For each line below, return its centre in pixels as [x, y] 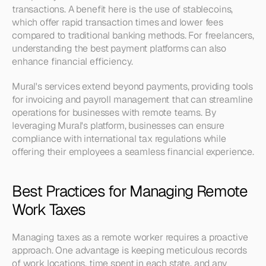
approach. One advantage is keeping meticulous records [129, 250]
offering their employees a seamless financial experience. [133, 152]
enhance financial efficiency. [72, 61]
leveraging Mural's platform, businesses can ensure [118, 126]
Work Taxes [49, 210]
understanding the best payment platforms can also [119, 48]
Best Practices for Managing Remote [130, 191]
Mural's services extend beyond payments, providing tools [133, 86]
